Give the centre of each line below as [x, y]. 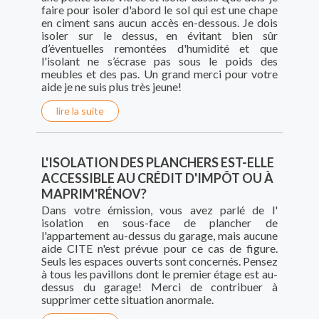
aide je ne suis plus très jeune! [112, 87]
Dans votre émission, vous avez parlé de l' [159, 210]
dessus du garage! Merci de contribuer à [159, 287]
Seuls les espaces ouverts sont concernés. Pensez [159, 261]
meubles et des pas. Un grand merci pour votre [159, 74]
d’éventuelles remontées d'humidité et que [159, 48]
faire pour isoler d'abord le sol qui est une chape [159, 10]
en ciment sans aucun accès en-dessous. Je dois [159, 23]
